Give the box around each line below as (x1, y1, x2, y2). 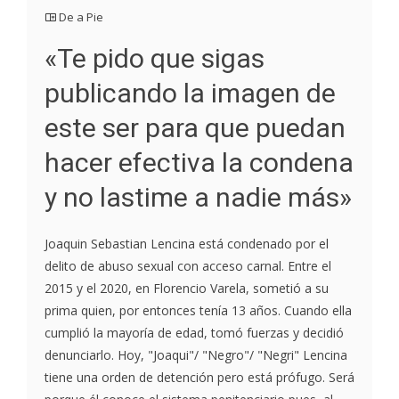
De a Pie (59, 9, 103, 25)
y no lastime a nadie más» (45, 182, 352, 213)
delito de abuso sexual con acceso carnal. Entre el (45, 257, 331, 274)
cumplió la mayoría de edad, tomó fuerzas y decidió (45, 324, 344, 341)
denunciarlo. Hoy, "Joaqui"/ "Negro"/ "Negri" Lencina (45, 346, 347, 363)
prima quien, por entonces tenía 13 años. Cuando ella (45, 302, 352, 319)
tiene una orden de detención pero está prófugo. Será (45, 369, 354, 386)
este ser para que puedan (45, 112, 346, 143)
